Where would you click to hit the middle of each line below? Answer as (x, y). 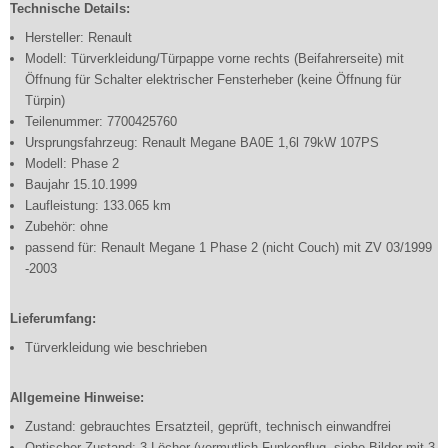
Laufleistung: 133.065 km (98, 205)
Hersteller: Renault (78, 37)
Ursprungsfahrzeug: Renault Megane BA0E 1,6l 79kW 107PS (202, 142)
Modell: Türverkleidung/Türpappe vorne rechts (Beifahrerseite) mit (214, 58)
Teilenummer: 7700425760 (101, 121)
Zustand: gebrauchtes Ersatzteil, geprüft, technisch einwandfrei (208, 426)
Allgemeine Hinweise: (77, 397)
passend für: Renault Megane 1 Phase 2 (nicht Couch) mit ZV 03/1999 (228, 247)
